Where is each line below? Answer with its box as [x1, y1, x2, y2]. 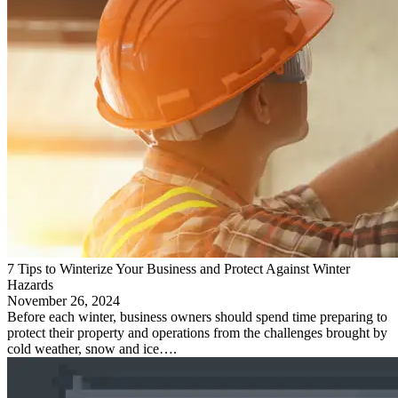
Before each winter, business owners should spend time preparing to [7, 308, 387, 324]
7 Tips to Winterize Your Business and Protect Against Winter [7, 260, 350, 276]
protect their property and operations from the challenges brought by [7, 324, 387, 340]
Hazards [7, 276, 53, 292]
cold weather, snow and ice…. [7, 340, 177, 356]
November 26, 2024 [7, 292, 120, 308]
